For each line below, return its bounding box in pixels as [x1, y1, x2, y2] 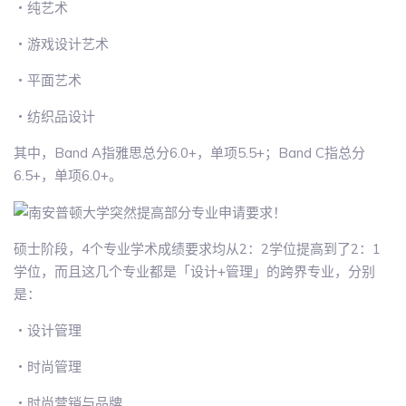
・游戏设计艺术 [14, 34, 109, 53]
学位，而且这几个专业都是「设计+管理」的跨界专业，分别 [14, 263, 375, 281]
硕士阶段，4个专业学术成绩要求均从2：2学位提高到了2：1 [14, 240, 381, 258]
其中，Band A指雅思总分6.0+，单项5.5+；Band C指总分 [14, 143, 365, 161]
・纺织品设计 [14, 107, 95, 125]
